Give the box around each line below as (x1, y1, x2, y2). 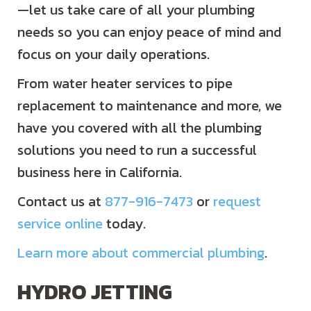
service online (17, 213, 103, 235)
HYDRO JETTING (17, 276, 172, 308)
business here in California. (17, 162, 182, 183)
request (213, 191, 261, 212)
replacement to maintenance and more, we (17, 95, 282, 117)
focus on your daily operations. (17, 44, 210, 65)
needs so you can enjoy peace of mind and (17, 22, 281, 43)
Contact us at (17, 191, 105, 212)
